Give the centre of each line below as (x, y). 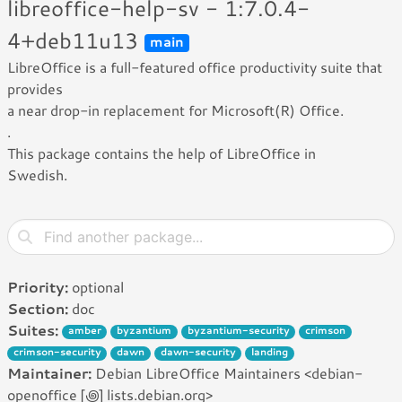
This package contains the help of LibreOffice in (162, 153)
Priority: (38, 287)
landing (270, 352)
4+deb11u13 (76, 40)
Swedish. (37, 175)
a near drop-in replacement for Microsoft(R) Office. (175, 110)
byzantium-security (238, 331)
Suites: (33, 330)
